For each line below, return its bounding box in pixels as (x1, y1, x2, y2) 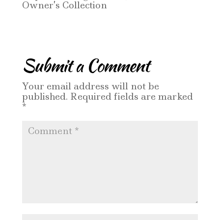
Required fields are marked (70, 90, 193, 103)
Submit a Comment (22, 53, 149, 79)
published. (22, 90, 68, 103)
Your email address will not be (22, 80, 159, 93)
